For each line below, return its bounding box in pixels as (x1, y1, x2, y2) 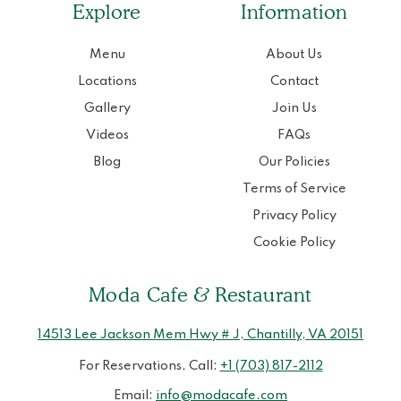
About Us (266, 48, 322, 62)
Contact (269, 75, 319, 89)
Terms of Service (242, 183, 346, 196)
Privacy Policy (252, 209, 337, 223)
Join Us (271, 102, 317, 115)
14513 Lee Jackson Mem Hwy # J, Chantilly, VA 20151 (38, 328, 363, 342)
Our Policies (258, 156, 330, 169)
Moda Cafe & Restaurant (89, 283, 312, 307)
